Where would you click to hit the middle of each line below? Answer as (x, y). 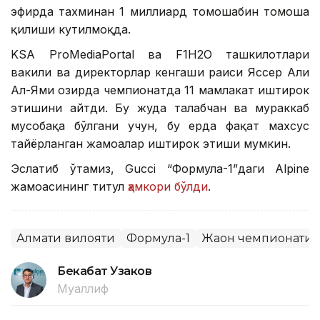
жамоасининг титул (67, 187)
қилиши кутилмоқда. (71, 30)
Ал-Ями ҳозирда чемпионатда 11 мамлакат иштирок (160, 90)
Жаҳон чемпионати (257, 239)
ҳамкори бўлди (166, 187)
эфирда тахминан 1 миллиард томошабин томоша (160, 12)
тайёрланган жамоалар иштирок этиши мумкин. (151, 144)
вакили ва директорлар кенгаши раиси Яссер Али (160, 72)
